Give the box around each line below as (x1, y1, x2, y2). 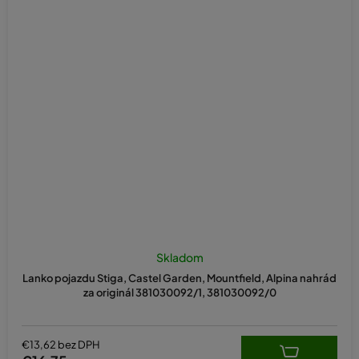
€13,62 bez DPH (22, 337, 100, 351)
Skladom (155, 250, 204, 264)
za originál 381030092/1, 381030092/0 (83, 286, 276, 299)
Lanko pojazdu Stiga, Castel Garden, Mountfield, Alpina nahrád (22, 272, 337, 284)
